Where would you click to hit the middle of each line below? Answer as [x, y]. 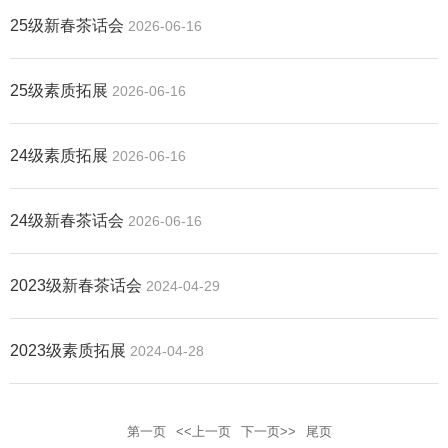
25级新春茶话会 [67, 25]
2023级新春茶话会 [76, 285]
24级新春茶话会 [67, 220]
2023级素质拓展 [68, 350]
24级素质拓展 [59, 155]
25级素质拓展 [59, 90]
